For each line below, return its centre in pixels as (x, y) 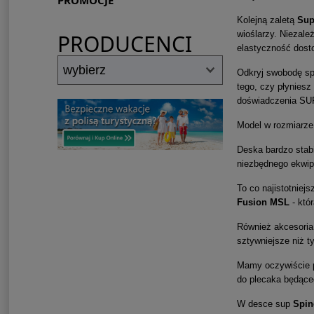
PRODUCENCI (124, 44)
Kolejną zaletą (267, 20)
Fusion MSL (263, 202)
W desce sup (265, 303)
